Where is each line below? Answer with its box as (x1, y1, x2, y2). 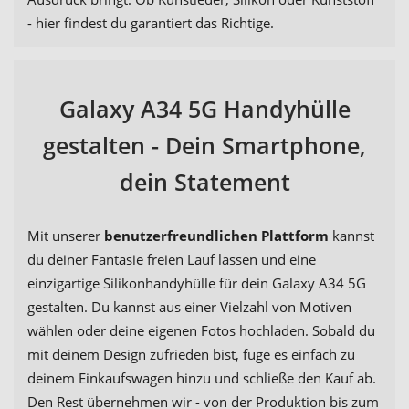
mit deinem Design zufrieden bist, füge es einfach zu (27, 344, 355, 363)
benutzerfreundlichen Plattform (104, 225, 329, 245)
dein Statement (119, 165, 290, 197)
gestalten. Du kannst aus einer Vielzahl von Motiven (27, 297, 351, 316)
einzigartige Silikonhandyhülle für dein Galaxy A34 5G (27, 273, 366, 292)
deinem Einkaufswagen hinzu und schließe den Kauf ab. (27, 368, 376, 387)
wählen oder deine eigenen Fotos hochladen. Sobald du (27, 320, 375, 340)
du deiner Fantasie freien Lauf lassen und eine (27, 249, 316, 268)
